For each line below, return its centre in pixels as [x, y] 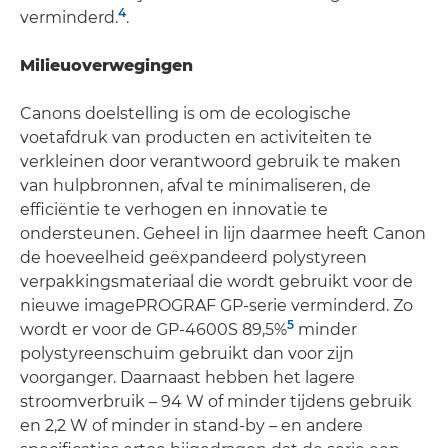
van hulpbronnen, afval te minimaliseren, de [195, 186]
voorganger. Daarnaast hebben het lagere [187, 378]
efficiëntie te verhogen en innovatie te [174, 210]
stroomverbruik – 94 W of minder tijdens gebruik [216, 402]
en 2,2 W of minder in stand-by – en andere [191, 426]
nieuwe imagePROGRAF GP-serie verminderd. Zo [216, 306]
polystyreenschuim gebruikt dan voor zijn [187, 354]
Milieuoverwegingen [106, 66]
